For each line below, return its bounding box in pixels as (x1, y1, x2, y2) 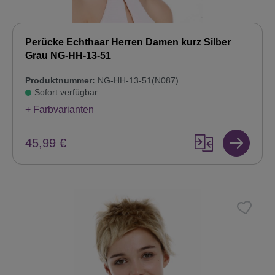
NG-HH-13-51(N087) (95, 76, 179, 86)
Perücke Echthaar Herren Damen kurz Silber (25, 37, 231, 48)
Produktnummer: (25, 76, 95, 86)
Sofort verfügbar (34, 87, 98, 98)
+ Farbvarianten (25, 104, 94, 115)
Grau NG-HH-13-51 (25, 50, 111, 61)
